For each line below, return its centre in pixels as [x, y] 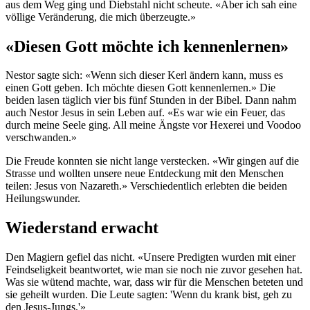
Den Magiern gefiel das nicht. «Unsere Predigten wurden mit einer [151, 257]
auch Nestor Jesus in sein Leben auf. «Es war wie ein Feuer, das [145, 113]
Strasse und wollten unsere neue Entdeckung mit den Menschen [145, 174]
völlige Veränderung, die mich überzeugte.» [101, 17]
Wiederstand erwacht [82, 228]
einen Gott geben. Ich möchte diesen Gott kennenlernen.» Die [140, 88]
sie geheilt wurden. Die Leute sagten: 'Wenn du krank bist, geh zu [149, 295]
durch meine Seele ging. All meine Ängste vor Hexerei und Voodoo [153, 125]
